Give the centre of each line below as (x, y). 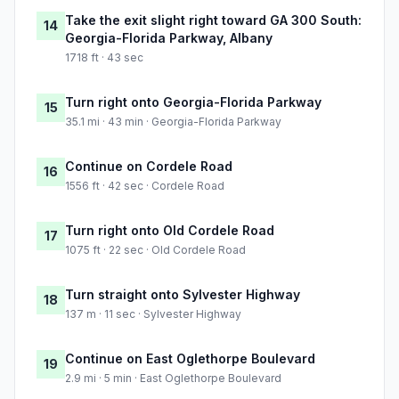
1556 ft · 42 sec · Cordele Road (145, 186)
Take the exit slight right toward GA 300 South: (213, 20)
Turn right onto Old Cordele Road (170, 231)
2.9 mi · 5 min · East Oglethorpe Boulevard (173, 379)
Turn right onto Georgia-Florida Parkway (193, 102)
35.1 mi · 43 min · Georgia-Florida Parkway (173, 122)
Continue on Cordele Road (149, 167)
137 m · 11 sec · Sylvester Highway (153, 314)
